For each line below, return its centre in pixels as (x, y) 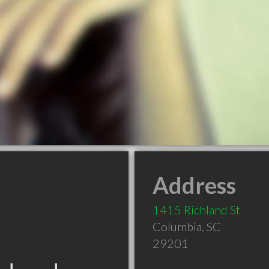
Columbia (177, 226)
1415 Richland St (196, 210)
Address (194, 185)
